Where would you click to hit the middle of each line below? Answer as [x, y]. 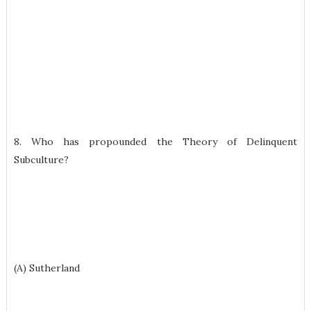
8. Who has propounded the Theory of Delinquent [155, 142]
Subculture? [41, 160]
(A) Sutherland [47, 268]
